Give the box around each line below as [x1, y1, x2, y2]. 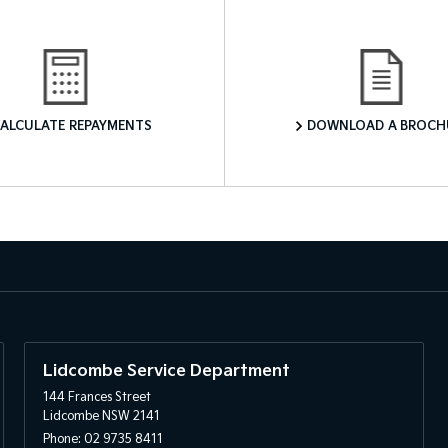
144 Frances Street [42, 390, 151, 405]
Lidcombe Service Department [42, 362, 290, 381]
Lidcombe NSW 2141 [42, 409, 160, 424]
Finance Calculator [13, 51, 118, 64]
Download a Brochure [321, 51, 445, 64]
